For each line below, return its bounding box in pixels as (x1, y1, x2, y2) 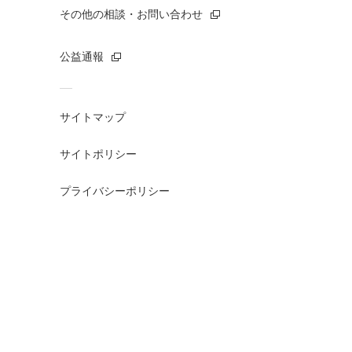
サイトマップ (60, 110, 126, 123)
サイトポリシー (60, 147, 137, 160)
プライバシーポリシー (60, 184, 170, 197)
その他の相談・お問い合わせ (60, 7, 203, 20)
